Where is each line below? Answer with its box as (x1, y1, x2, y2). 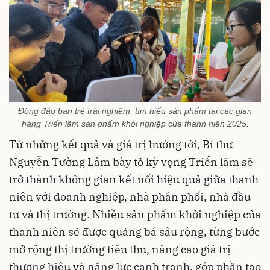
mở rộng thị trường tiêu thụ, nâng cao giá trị (9, 242, 231, 256)
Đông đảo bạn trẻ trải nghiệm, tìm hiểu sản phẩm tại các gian (18, 105, 252, 116)
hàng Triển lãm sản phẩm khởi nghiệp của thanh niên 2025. (21, 118, 249, 128)
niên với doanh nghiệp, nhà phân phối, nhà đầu (9, 189, 251, 204)
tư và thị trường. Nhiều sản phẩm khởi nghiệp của (9, 207, 261, 221)
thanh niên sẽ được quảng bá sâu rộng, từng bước (9, 224, 260, 239)
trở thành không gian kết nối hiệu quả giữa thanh (9, 172, 259, 186)
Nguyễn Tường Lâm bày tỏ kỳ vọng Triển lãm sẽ (9, 154, 253, 169)
